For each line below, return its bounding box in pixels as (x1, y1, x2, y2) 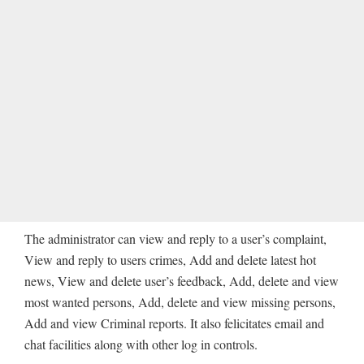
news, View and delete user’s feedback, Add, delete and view (24, 272, 339, 290)
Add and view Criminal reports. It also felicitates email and (24, 314, 324, 332)
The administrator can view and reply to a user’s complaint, (24, 230, 327, 248)
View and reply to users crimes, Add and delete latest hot (24, 251, 316, 269)
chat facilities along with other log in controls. (24, 336, 258, 353)
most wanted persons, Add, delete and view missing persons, (24, 293, 336, 311)
